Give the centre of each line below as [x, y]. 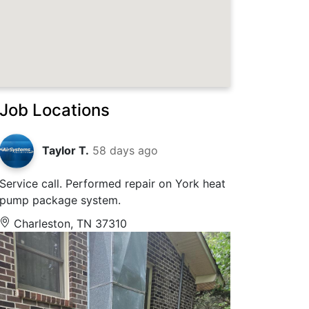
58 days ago [126, 150]
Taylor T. [66, 150]
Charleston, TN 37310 [69, 223]
